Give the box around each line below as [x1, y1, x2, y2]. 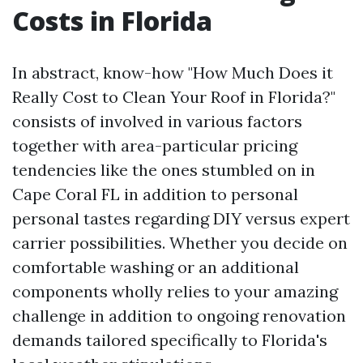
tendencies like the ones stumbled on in [12, 160, 315, 180]
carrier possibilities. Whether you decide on [12, 233, 348, 253]
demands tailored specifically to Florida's [12, 330, 327, 350]
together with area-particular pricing [12, 135, 297, 156]
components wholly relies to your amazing [12, 281, 338, 301]
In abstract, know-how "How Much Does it [12, 62, 333, 83]
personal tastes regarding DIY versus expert [12, 208, 350, 228]
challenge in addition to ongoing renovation [12, 305, 346, 326]
